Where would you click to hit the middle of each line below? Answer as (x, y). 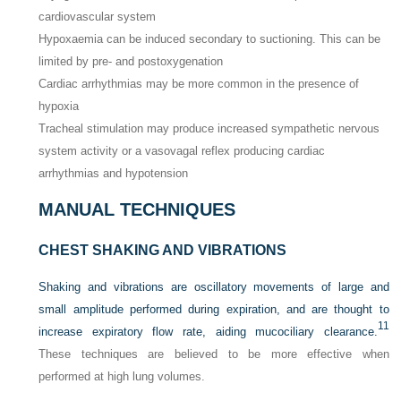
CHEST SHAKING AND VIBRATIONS (163, 250)
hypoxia (59, 107)
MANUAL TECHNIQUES (137, 209)
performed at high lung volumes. (122, 376)
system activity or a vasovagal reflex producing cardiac (182, 151)
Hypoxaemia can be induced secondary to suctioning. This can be (210, 39)
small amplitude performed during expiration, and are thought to (214, 309)
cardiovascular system (98, 17)
